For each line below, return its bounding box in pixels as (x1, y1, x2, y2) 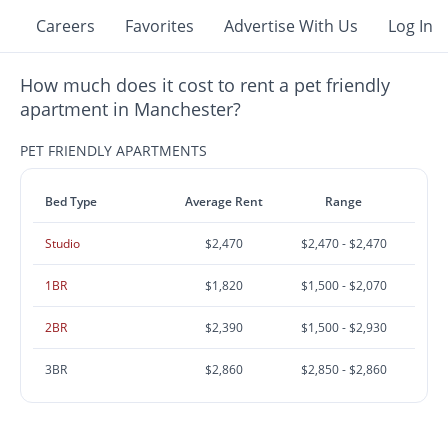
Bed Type (45, 193, 98, 210)
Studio (45, 235, 81, 252)
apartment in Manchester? (20, 97, 242, 121)
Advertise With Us (224, 15, 358, 37)
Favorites (125, 15, 194, 37)
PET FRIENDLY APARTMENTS (20, 141, 208, 160)
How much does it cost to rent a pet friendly (20, 73, 391, 97)
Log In (388, 15, 433, 37)
